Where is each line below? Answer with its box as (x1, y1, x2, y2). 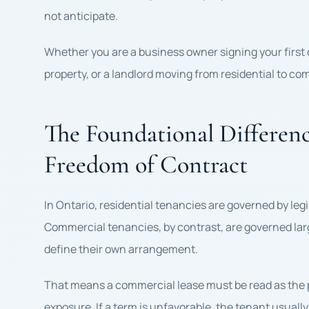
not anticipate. (44, 8, 118, 23)
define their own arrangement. (44, 241, 198, 257)
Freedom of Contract (44, 150, 248, 179)
